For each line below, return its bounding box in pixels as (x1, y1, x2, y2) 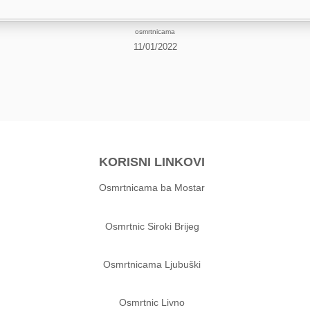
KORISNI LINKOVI (99, 155, 206, 170)
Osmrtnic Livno (119, 297, 185, 309)
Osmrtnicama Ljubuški (103, 258, 201, 270)
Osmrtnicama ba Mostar (99, 182, 206, 194)
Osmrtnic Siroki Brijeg (104, 220, 199, 232)
